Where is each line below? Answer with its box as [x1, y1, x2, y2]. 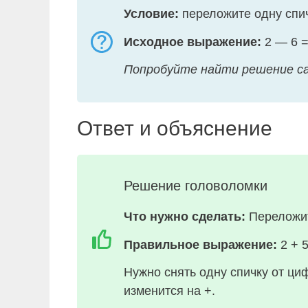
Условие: [124, 7, 179, 21]
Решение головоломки [124, 178, 267, 194]
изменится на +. [124, 284, 215, 298]
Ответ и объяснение [77, 116, 272, 140]
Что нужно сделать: [124, 210, 245, 224]
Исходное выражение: [124, 34, 261, 49]
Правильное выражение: [124, 237, 277, 252]
